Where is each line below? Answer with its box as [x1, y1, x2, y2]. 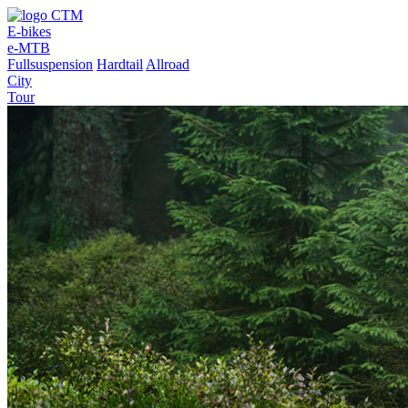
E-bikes [7, 24, 51, 39]
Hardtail [97, 56, 143, 72]
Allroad [146, 56, 189, 72]
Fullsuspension [7, 56, 93, 72]
